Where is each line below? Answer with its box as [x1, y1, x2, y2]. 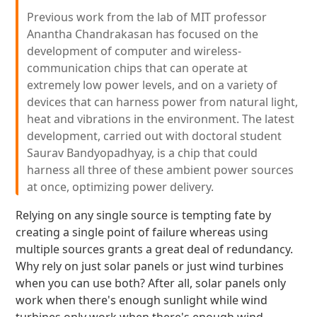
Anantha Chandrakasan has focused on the [27, 26, 259, 42]
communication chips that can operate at [27, 60, 248, 76]
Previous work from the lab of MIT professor [27, 9, 267, 25]
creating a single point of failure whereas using [16, 224, 269, 240]
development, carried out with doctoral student [27, 128, 282, 144]
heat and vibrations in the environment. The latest [27, 111, 295, 127]
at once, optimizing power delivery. [27, 179, 214, 195]
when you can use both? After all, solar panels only [16, 275, 287, 291]
